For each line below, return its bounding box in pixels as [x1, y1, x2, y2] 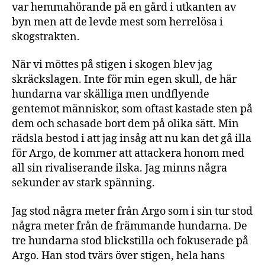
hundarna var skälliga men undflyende [12, 88, 209, 101]
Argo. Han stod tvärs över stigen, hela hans [12, 248, 225, 263]
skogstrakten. [12, 30, 80, 44]
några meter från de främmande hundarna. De [12, 219, 247, 233]
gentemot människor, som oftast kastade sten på [12, 102, 253, 116]
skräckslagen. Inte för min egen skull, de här [12, 73, 237, 86]
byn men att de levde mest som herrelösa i [12, 15, 223, 29]
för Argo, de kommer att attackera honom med [12, 147, 244, 160]
